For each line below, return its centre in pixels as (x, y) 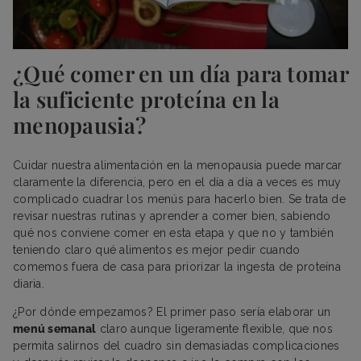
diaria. (31, 283)
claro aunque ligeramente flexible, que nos (214, 328)
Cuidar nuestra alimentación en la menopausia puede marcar (178, 165)
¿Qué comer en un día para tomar (180, 73)
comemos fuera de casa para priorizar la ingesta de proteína (177, 266)
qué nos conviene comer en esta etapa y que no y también (173, 232)
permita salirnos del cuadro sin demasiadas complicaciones (176, 345)
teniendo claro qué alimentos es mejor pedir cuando (157, 249)
